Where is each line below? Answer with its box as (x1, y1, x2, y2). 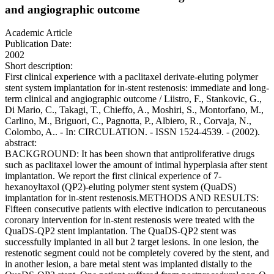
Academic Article (5, 28, 72, 39)
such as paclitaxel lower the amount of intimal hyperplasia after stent (5, 160, 267, 171)
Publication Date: (5, 39, 72, 50)
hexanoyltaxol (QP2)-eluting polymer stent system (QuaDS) (5, 182, 236, 193)
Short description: (5, 61, 73, 72)
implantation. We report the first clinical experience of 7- (5, 171, 221, 182)
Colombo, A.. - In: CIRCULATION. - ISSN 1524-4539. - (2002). (5, 127, 260, 138)
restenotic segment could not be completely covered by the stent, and (5, 248, 269, 259)
